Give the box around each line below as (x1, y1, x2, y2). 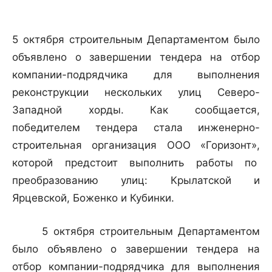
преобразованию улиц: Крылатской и (12, 174, 260, 187)
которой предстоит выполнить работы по (12, 157, 260, 169)
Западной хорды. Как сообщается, (12, 104, 260, 117)
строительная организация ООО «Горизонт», (12, 139, 260, 152)
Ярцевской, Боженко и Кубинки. (12, 192, 177, 205)
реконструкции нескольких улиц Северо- (12, 86, 260, 99)
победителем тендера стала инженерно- (12, 121, 260, 134)
